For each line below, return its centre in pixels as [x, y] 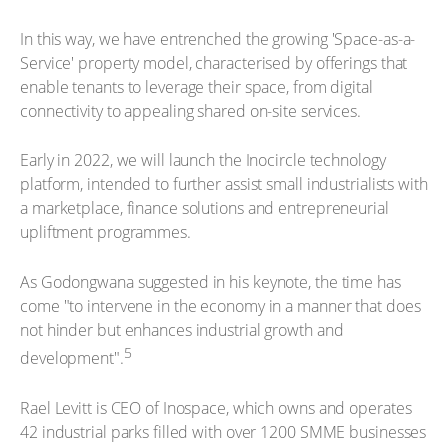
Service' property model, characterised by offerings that [214, 62]
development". [72, 358]
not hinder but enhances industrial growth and [182, 329]
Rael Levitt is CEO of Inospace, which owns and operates [216, 407]
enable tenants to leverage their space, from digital [196, 86]
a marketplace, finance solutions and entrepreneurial [204, 208]
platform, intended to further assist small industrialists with [224, 184]
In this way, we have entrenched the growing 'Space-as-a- [218, 38]
